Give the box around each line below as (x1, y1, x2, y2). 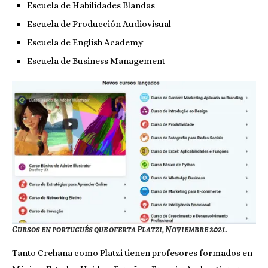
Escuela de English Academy (27, 36, 143, 48)
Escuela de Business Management (27, 55, 165, 66)
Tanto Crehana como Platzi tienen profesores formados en (12, 247, 252, 258)
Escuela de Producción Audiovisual (27, 18, 171, 29)
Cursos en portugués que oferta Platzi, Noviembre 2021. (12, 223, 227, 235)
